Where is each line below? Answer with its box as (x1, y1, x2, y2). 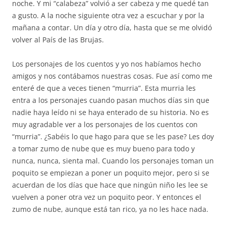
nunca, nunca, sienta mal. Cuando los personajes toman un (12, 156, 214, 165)
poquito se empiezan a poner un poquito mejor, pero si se (12, 168, 209, 178)
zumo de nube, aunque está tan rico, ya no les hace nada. (12, 204, 208, 214)
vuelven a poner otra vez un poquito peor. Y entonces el (12, 192, 201, 202)
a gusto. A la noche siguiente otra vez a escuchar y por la (12, 11, 204, 20)
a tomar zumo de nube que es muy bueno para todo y (12, 144, 195, 153)
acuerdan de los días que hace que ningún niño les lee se (12, 180, 208, 190)
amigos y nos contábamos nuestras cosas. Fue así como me (12, 71, 212, 81)
